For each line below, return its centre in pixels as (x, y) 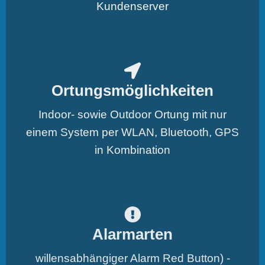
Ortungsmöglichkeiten (132, 90)
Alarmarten (132, 234)
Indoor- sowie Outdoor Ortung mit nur (132, 114)
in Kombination (132, 150)
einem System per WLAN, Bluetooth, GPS (132, 132)
